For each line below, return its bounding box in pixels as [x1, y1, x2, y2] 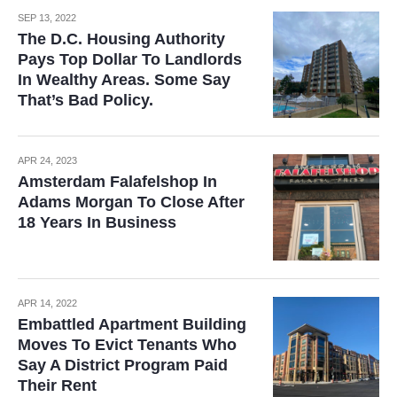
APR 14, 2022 [18, 297, 77, 308]
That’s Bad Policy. [18, 90, 153, 109]
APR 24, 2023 [18, 154, 77, 166]
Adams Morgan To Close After [18, 192, 245, 211]
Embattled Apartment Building [18, 315, 246, 333]
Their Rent [18, 376, 97, 394]
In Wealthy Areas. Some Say [18, 70, 230, 89]
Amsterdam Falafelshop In [18, 172, 217, 191]
